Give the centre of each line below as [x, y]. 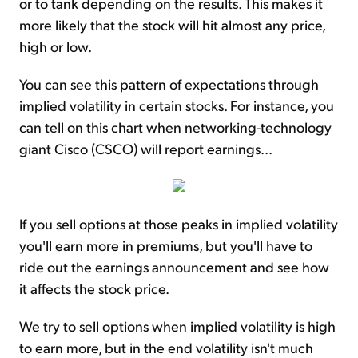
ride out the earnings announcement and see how [174, 267]
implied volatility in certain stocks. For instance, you [177, 105]
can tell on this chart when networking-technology [175, 127]
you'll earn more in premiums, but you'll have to [166, 245]
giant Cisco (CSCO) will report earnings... [146, 149]
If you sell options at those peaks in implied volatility [179, 224]
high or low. [56, 46]
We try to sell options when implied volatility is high [177, 326]
